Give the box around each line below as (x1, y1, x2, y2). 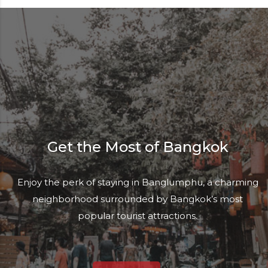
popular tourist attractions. (78, 210, 198, 222)
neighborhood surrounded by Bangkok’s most (32, 193, 243, 205)
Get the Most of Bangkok (47, 138, 229, 156)
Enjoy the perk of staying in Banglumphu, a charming (17, 176, 258, 188)
